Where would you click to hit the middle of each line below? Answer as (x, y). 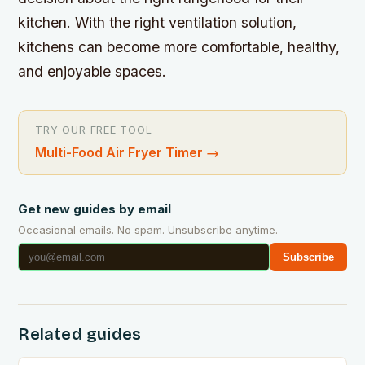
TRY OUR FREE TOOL (94, 130)
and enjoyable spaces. (92, 71)
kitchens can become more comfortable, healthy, (179, 46)
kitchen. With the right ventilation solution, (158, 22)
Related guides (80, 334)
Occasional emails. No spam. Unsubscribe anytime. (148, 229)
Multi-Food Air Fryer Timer (119, 152)
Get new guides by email (95, 209)
